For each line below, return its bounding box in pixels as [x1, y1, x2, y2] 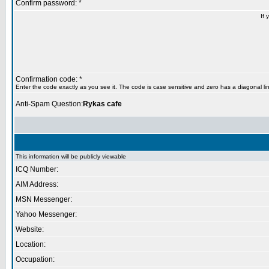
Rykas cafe [83, 100, 122, 108]
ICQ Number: [16, 165, 58, 174]
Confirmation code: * [16, 75, 82, 83]
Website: [16, 225, 44, 234]
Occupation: [16, 255, 55, 264]
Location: [16, 240, 46, 249]
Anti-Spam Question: [16, 100, 83, 108]
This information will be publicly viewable [16, 153, 126, 160]
